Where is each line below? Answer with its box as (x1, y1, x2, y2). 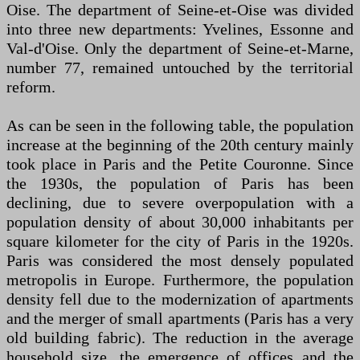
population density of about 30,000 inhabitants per (6, 213, 354, 231)
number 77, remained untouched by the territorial (6, 59, 354, 77)
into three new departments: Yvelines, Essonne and (6, 20, 354, 39)
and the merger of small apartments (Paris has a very (6, 309, 354, 328)
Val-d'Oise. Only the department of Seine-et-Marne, (6, 39, 354, 58)
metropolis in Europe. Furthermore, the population (6, 271, 354, 289)
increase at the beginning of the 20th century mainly (6, 136, 354, 154)
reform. (6, 78, 55, 96)
